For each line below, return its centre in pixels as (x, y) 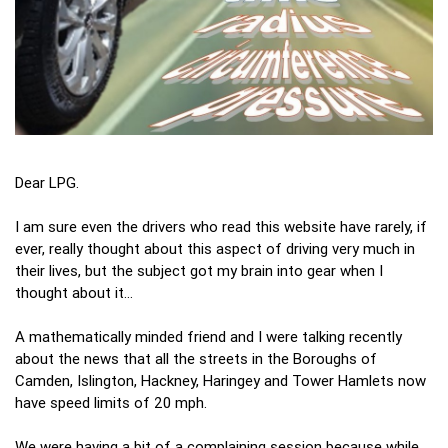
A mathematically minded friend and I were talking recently (208, 336)
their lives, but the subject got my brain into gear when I (199, 270)
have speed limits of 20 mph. (113, 402)
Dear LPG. (49, 182)
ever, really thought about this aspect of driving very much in (215, 248)
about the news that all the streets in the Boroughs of (196, 358)
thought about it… (74, 292)
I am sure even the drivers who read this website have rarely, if (221, 226)
